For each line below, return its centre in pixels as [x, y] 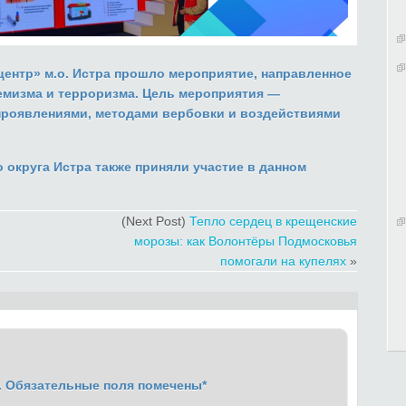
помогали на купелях [283, 261]
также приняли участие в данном [199, 167]
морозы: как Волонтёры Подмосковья [246, 242]
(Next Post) [155, 222]
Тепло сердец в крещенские [273, 222]
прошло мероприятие [182, 74]
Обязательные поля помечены [104, 386]
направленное [306, 74]
